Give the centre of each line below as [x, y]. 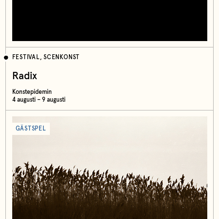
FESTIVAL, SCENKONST [46, 58]
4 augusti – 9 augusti [39, 100]
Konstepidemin [32, 92]
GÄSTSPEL [31, 129]
